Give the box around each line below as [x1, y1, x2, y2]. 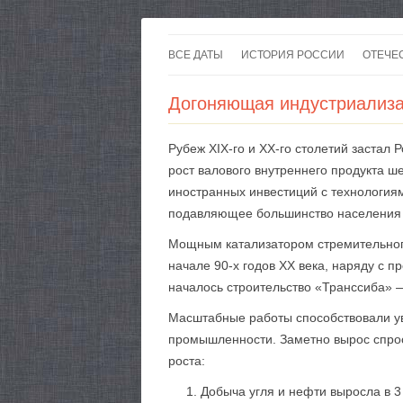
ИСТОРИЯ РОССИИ [241, 49, 345, 61]
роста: [168, 354, 205, 368]
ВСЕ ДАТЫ [168, 49, 223, 61]
